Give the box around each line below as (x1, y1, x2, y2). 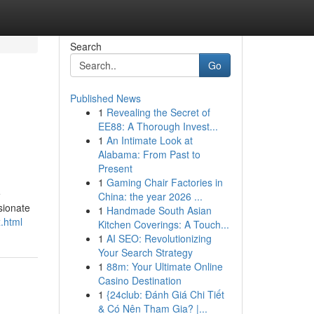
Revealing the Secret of (106, 105, 210, 119)
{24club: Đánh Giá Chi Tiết (106, 287, 224, 301)
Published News (69, 91, 141, 105)
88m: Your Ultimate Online (106, 259, 223, 273)
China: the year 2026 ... (97, 189, 203, 203)
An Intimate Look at (106, 133, 193, 147)
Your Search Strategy (97, 245, 193, 259)
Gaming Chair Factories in (106, 175, 223, 189)
